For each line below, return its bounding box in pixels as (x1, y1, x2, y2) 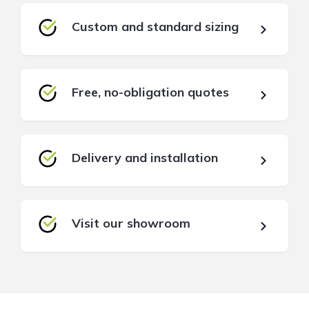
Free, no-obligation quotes (72, 83, 230, 100)
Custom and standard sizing (72, 18, 239, 34)
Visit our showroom (72, 215, 191, 231)
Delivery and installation (72, 149, 219, 166)
